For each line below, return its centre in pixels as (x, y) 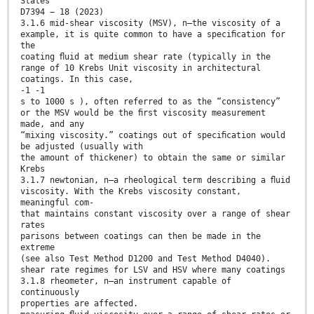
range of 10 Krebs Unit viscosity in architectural (141, 68)
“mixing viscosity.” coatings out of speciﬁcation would (153, 135)
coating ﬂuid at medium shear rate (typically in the (145, 56)
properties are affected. (79, 303)
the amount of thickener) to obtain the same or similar (153, 157)
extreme (37, 247)
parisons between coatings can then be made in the (141, 236)
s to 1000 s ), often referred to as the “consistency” (150, 101)
